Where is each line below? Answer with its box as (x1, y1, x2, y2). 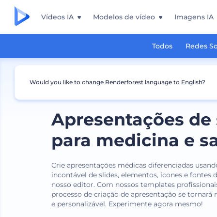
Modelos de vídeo (93, 13, 155, 21)
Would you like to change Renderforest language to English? (30, 78, 205, 86)
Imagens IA (174, 13, 214, 21)
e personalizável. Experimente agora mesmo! (51, 200, 203, 208)
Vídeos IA (41, 13, 74, 21)
